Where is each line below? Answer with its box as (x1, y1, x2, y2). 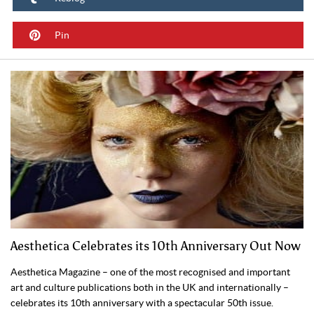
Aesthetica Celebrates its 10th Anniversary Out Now (11, 238, 301, 254)
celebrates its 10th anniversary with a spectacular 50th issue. (11, 297, 273, 309)
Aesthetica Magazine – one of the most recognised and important (11, 266, 290, 278)
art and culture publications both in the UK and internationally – (11, 282, 289, 294)
